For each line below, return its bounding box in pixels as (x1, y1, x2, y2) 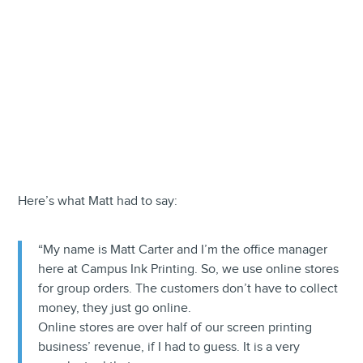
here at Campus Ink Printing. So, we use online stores (38, 262, 340, 278)
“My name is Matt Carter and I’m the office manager (38, 242, 328, 258)
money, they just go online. (38, 301, 195, 317)
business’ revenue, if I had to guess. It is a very (38, 340, 301, 356)
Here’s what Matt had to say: (18, 194, 178, 210)
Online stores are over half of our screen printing (38, 320, 313, 336)
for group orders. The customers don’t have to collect (38, 281, 339, 297)
